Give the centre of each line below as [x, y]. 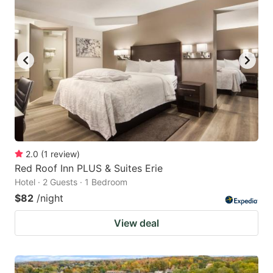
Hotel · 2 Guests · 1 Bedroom [71, 182]
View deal [136, 223]
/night [50, 198]
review [64, 154]
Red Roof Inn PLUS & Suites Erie [89, 168]
